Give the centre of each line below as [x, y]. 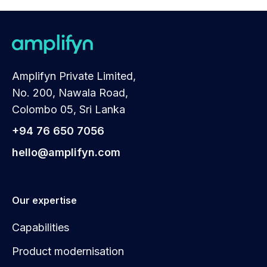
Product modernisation [68, 251]
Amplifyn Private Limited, [74, 76]
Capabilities [41, 227]
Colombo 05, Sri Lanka [69, 109]
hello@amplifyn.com [66, 152]
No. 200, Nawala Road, [70, 92]
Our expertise [44, 200]
